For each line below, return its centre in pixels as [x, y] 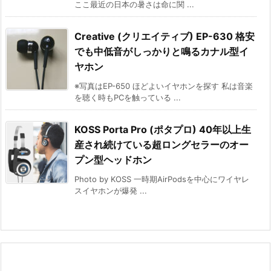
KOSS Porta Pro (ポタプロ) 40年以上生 [163, 129]
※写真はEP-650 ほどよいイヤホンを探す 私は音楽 [164, 86]
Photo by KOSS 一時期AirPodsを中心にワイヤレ [162, 179]
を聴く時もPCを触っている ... [128, 97]
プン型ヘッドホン [113, 159]
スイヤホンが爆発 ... [111, 190]
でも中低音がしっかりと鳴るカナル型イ [162, 51]
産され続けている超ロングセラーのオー [162, 144]
